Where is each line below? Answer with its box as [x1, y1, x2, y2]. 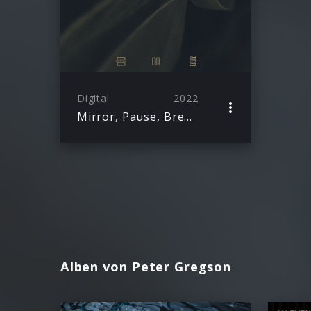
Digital [77, 91, 110, 105]
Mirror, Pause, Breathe [184, 108, 192, 124]
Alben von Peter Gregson [60, 257, 231, 275]
